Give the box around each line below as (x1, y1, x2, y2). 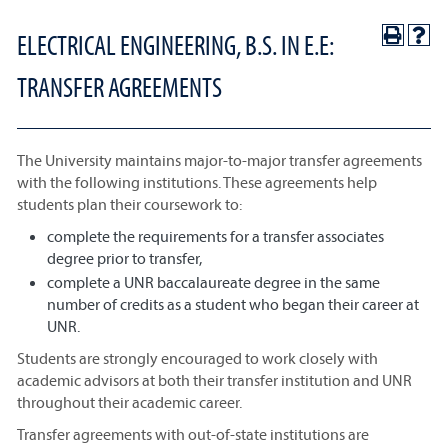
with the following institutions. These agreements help (17, 172, 377, 192)
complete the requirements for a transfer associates (47, 226, 384, 246)
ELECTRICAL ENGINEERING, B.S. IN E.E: (17, 28, 334, 62)
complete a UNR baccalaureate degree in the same (47, 272, 380, 292)
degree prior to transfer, (47, 248, 202, 268)
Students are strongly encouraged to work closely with (17, 348, 378, 368)
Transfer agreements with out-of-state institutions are (17, 424, 369, 444)
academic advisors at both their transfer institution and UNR (17, 370, 412, 390)
